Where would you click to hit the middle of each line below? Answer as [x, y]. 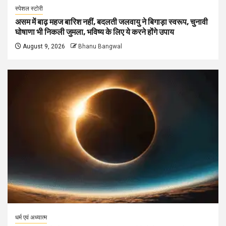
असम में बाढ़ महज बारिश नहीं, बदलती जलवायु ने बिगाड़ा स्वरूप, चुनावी [111, 22]
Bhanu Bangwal [100, 46]
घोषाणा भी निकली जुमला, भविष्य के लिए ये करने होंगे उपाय [95, 32]
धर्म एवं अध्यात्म [31, 217]
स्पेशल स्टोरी [29, 9]
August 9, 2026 [43, 46]
